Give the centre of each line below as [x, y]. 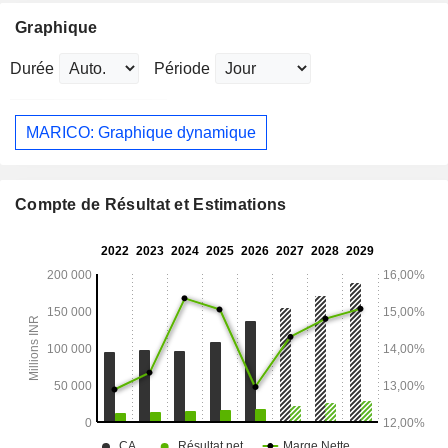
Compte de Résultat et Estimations [151, 205]
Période [182, 69]
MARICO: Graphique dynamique [141, 132]
